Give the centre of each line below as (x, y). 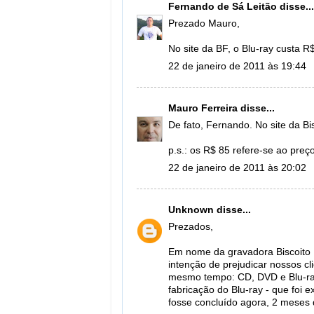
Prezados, (191, 227)
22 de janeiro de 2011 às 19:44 (237, 66)
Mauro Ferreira (203, 108)
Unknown (191, 210)
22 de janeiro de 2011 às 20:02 (237, 168)
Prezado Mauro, (204, 24)
